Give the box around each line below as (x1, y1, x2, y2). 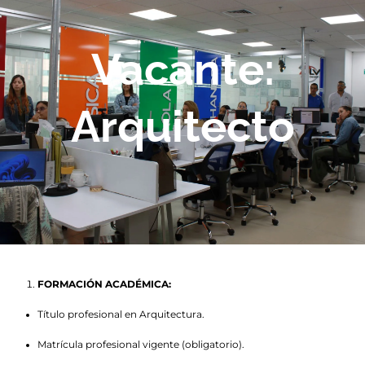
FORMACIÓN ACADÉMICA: (37, 279, 171, 291)
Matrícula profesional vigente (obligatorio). (37, 338, 244, 350)
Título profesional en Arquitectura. (37, 309, 204, 321)
